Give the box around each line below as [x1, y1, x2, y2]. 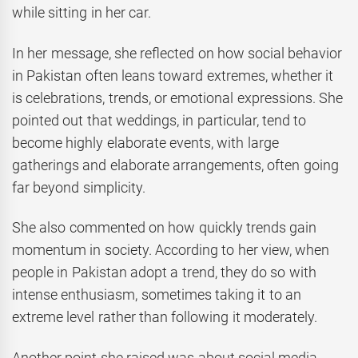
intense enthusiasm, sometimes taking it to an [12, 286, 301, 304]
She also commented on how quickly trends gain [12, 219, 317, 237]
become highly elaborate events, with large [12, 133, 279, 151]
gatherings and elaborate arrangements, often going [12, 156, 339, 173]
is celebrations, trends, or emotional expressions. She [12, 89, 343, 106]
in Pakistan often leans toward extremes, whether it [12, 66, 334, 84]
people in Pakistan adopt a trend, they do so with [12, 264, 316, 281]
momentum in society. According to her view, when [12, 241, 330, 259]
